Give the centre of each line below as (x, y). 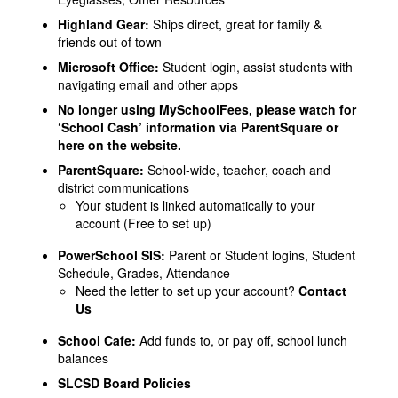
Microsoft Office (106, 67)
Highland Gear (101, 24)
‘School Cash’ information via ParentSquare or (198, 127)
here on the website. (119, 145)
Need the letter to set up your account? (185, 291)
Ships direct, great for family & (237, 24)
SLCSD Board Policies (124, 383)
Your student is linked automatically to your (195, 206)
